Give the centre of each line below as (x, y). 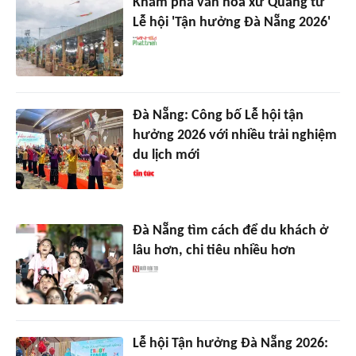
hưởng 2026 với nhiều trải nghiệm (234, 136)
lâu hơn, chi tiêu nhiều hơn (214, 251)
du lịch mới (166, 156)
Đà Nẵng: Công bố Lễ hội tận (218, 116)
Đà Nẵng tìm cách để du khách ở (230, 231)
